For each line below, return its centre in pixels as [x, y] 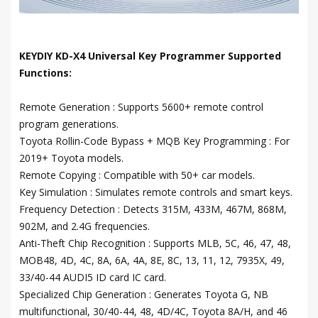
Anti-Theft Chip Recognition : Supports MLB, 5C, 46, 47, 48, [155, 243]
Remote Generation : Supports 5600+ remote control [141, 107]
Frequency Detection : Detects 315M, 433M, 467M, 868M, [153, 209]
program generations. [69, 124]
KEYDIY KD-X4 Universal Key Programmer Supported [150, 56]
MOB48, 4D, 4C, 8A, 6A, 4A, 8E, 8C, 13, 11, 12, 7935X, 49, [152, 261]
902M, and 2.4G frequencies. [84, 226]
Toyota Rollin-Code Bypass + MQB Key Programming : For [154, 141]
